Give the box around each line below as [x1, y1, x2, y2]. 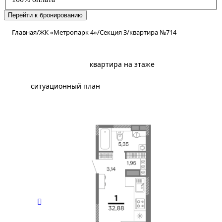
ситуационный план [31, 81, 100, 91]
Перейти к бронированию [8, 11, 83, 19]
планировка [31, 59, 72, 69]
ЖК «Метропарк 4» [39, 27, 97, 37]
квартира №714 [129, 27, 176, 37]
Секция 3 [100, 27, 127, 37]
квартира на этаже [90, 59, 155, 69]
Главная [12, 27, 37, 37]
